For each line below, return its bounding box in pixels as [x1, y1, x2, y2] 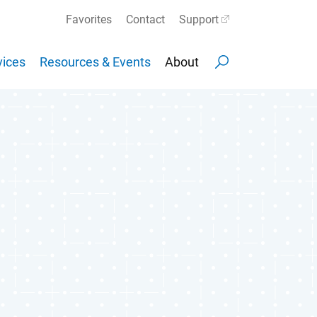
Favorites [66, 13, 112, 26]
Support [179, 13, 219, 26]
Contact [126, 13, 165, 26]
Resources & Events [40, 54, 151, 70]
